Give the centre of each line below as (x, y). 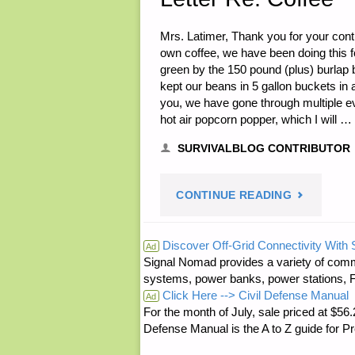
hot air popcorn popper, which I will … (256, 119)
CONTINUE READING (234, 195)
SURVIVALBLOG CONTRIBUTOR (263, 148)
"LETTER (317, 193)
